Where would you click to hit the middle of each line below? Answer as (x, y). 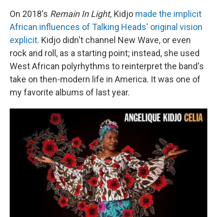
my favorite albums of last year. (70, 93)
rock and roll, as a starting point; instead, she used (105, 53)
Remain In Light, (81, 14)
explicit (23, 40)
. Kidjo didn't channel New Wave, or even (114, 40)
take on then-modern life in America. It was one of (105, 79)
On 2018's (30, 14)
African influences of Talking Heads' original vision (106, 27)
